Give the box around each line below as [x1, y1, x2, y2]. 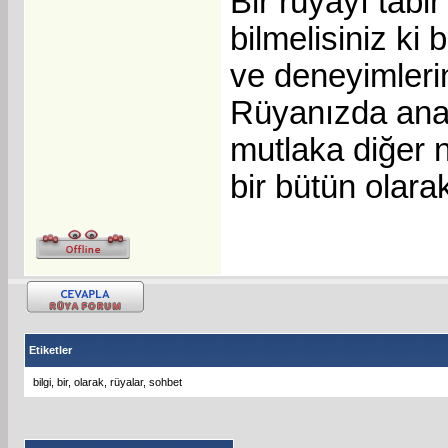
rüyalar [110, 375, 143, 388]
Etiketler [29, 343, 72, 356]
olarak [74, 375, 104, 388]
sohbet [149, 375, 182, 388]
